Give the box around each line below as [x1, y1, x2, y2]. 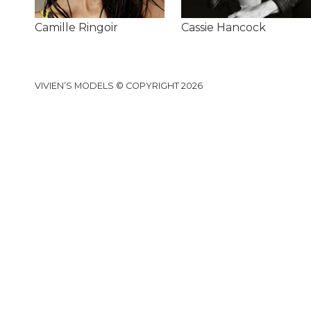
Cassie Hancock [181, 21, 267, 35]
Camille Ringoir [35, 21, 118, 35]
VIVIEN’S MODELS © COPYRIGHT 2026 [35, 81, 203, 92]
